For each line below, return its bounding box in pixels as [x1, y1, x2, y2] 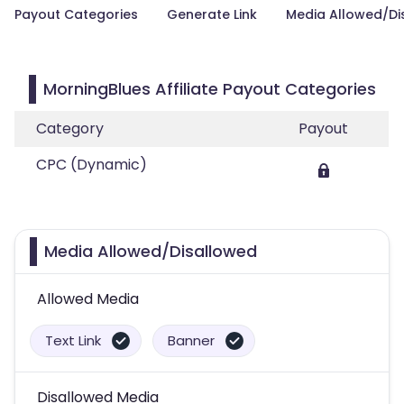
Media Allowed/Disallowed [44, 240, 257, 262]
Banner [168, 331, 215, 350]
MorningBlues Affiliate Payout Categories [43, 78, 376, 100]
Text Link [45, 331, 101, 350]
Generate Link [167, 5, 257, 23]
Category [36, 118, 104, 139]
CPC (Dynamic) [36, 154, 147, 175]
